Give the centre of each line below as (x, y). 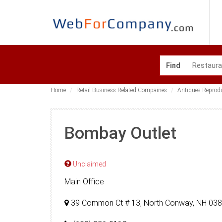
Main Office (84, 182)
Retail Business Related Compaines (122, 90)
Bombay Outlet (120, 133)
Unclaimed (89, 164)
